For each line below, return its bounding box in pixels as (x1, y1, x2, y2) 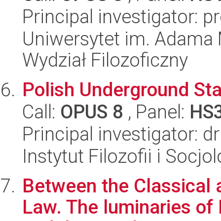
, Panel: (123, 101, 189, 123)
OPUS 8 (60, 101, 123, 123)
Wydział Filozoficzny (22, 49, 188, 71)
